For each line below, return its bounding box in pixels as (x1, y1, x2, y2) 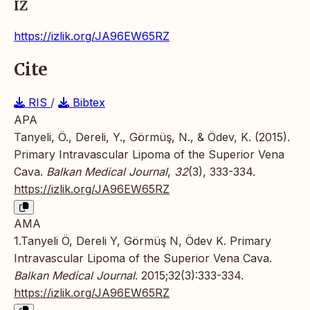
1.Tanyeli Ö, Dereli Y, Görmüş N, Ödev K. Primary (14, 233, 271, 248)
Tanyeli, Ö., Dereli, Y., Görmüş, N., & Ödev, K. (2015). (14, 129, 290, 144)
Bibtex (69, 95, 105, 109)
